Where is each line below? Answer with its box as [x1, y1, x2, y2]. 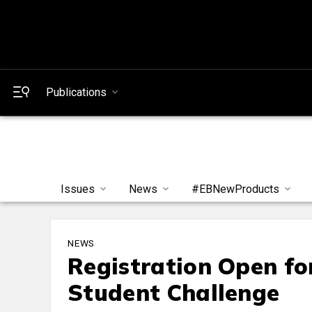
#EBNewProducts [191, 182, 279, 196]
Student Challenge [68, 279, 280, 307]
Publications [46, 86, 107, 99]
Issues [61, 182, 95, 196]
